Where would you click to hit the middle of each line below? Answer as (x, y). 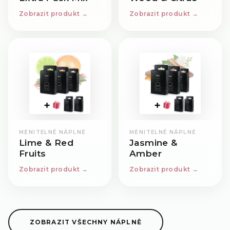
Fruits (33, 154)
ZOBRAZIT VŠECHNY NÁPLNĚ (86, 222)
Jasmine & (154, 143)
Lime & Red (46, 143)
